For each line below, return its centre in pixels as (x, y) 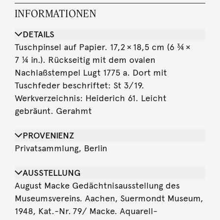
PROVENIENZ (48, 135)
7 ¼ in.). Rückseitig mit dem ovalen (85, 60)
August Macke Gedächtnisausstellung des (97, 185)
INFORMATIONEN (55, 13)
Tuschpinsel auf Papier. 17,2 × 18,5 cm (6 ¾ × (103, 47)
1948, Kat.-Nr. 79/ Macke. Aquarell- (86, 211)
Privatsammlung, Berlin (61, 148)
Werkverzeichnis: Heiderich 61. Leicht (90, 98)
